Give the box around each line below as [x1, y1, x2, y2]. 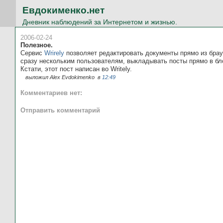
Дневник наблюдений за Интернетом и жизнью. [22, 17, 177, 26]
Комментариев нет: [20, 89, 82, 97]
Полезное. [20, 41, 53, 49]
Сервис [20, 49, 44, 57]
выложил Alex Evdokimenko [25, 74, 96, 80]
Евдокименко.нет [22, 5, 105, 15]
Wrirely [44, 49, 64, 57]
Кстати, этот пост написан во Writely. [20, 65, 132, 73]
